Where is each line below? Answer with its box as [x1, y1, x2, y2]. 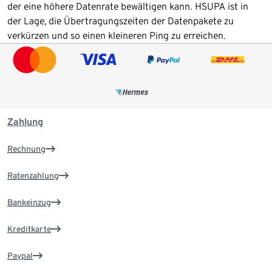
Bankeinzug [7, 197, 51, 207]
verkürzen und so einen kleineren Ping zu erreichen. [7, 29, 226, 41]
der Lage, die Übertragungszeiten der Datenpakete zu [7, 15, 234, 27]
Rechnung [7, 143, 46, 154]
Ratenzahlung [7, 170, 59, 180]
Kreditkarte [7, 223, 51, 234]
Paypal [7, 250, 33, 260]
